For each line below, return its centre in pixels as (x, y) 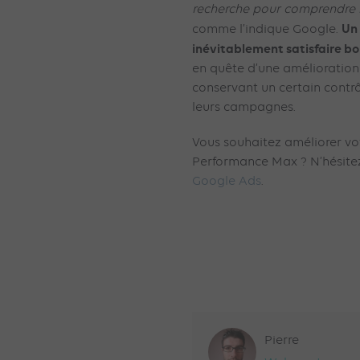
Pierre (282, 340)
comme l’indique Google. (267, 29)
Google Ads (227, 181)
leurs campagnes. (244, 107)
